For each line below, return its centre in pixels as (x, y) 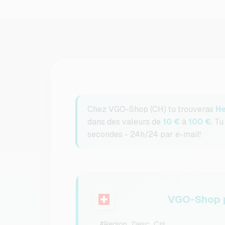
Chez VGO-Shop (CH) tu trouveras (151, 109)
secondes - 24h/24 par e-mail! (144, 134)
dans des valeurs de (125, 122)
